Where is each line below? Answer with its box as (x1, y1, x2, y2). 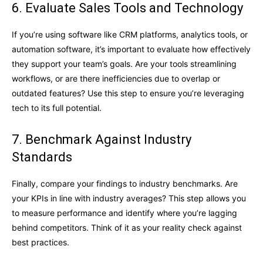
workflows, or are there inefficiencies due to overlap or (12, 73, 220, 84)
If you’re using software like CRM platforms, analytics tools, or (12, 29, 248, 40)
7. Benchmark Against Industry (12, 132, 191, 147)
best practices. (12, 237, 69, 248)
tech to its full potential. (12, 103, 102, 113)
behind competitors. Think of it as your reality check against (12, 222, 242, 233)
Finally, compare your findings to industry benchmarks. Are (12, 178, 238, 189)
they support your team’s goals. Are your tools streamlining (12, 59, 237, 69)
